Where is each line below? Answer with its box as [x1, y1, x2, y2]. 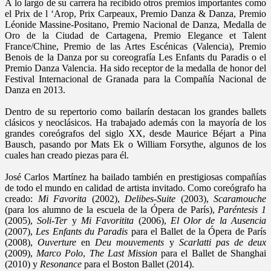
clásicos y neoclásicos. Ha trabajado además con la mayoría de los [5, 117, 266, 128]
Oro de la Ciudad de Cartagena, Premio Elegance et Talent [5, 30, 266, 41]
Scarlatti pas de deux [178, 237, 267, 247]
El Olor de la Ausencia [170, 215, 267, 226]
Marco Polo [36, 247, 83, 258]
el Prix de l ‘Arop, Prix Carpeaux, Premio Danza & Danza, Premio [5, 8, 266, 19]
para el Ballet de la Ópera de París [128, 226, 267, 237]
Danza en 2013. [5, 84, 65, 95]
